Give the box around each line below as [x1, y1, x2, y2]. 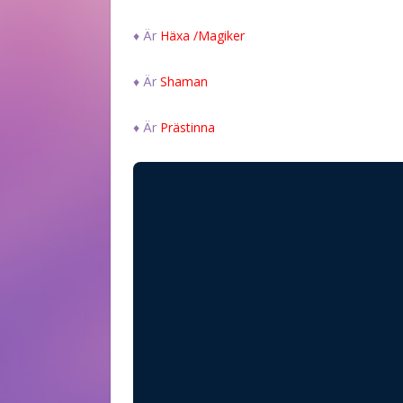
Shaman [160, 72, 208, 90]
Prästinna [160, 118, 215, 136]
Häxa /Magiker [160, 26, 245, 44]
